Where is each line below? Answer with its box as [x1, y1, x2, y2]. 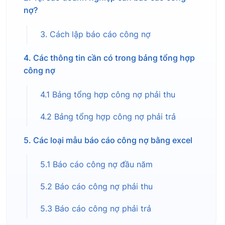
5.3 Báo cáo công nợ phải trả [40, 204, 151, 214]
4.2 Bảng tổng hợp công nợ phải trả [40, 112, 176, 122]
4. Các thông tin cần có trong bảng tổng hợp [24, 53, 195, 63]
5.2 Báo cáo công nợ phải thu [40, 182, 153, 192]
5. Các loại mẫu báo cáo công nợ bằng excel [24, 135, 192, 146]
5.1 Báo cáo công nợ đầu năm [40, 160, 153, 170]
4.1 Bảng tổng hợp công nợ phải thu [40, 90, 175, 100]
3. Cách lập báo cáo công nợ [40, 30, 151, 40]
